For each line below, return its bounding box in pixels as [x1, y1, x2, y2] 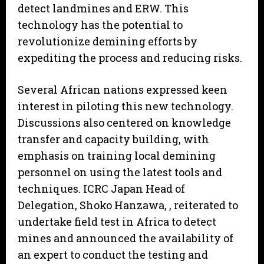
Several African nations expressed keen [18, 82, 227, 97]
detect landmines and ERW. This [18, 1, 189, 16]
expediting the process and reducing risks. [18, 51, 242, 65]
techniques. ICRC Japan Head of [18, 181, 185, 196]
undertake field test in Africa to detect [18, 214, 216, 229]
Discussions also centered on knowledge [18, 115, 231, 130]
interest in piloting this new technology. [18, 99, 233, 114]
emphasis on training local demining [18, 148, 216, 163]
